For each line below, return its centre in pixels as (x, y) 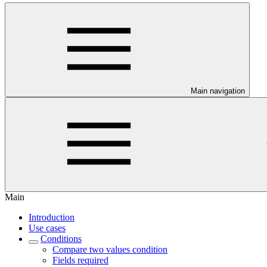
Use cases (47, 228)
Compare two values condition (110, 249)
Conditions (61, 239)
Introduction (52, 217)
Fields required (80, 260)
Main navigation (218, 91)
